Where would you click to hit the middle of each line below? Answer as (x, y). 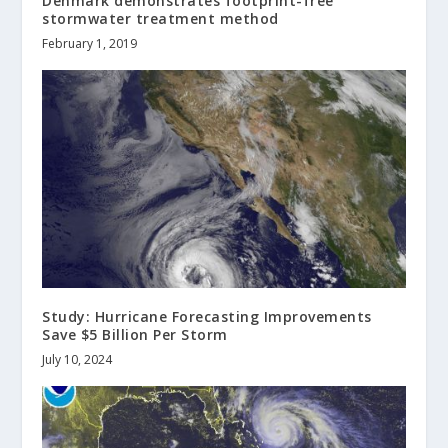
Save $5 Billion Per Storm (135, 335)
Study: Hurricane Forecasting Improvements (207, 317)
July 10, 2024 (77, 360)
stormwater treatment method (160, 19)
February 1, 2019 (90, 44)
